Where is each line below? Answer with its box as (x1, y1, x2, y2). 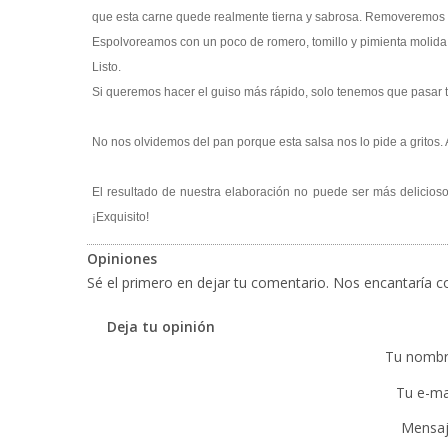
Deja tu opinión (107, 317, 215, 336)
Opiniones (87, 249, 157, 268)
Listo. (92, 60, 121, 74)
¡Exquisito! (92, 210, 149, 224)
